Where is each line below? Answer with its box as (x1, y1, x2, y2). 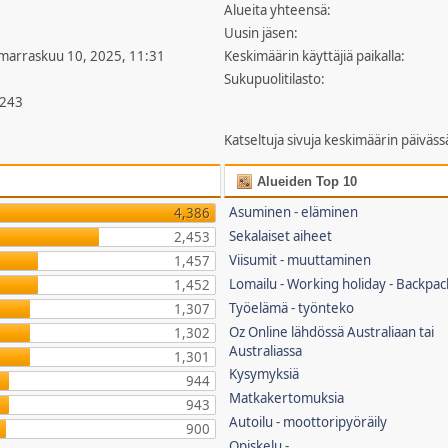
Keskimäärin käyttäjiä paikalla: (224, 47, 406, 65)
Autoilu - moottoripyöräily (229, 413, 388, 431)
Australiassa (229, 342, 303, 360)
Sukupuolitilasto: (224, 70, 326, 88)
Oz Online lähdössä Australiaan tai (229, 323, 435, 341)
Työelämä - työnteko (229, 299, 355, 317)
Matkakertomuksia (229, 389, 345, 407)
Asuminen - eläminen (229, 203, 359, 221)
